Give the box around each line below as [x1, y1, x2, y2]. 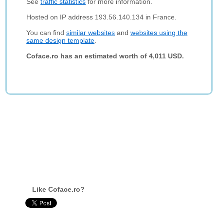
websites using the [130, 29, 188, 36]
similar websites [66, 29, 115, 36]
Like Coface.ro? [32, 185, 85, 193]
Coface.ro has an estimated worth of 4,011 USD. [26, 52, 184, 60]
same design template [26, 36, 95, 44]
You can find [26, 29, 67, 36]
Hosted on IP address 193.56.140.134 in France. [26, 13, 177, 21]
